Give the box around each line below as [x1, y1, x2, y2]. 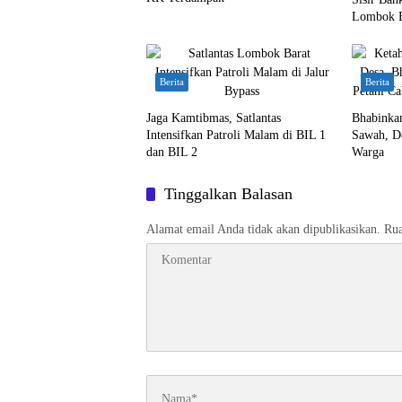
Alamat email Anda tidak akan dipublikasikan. [146, 223, 380, 236]
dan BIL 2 [146, 145, 197, 159]
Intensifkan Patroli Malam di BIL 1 [146, 128, 326, 142]
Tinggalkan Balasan [164, 185, 293, 203]
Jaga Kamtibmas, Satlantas [146, 111, 281, 125]
